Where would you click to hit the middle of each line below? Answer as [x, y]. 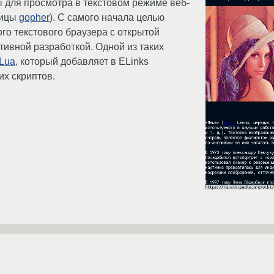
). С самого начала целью [107, 18]
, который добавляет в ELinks [82, 62]
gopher [34, 18]
